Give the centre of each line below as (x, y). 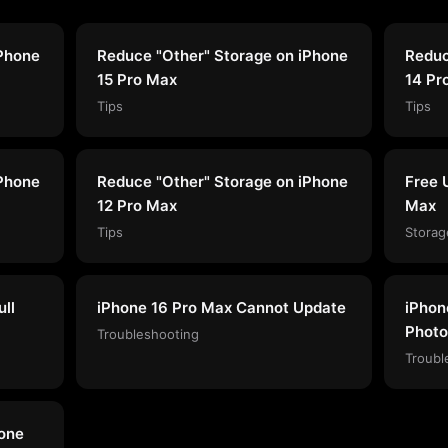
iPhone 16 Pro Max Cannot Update (221, 307)
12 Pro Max (137, 205)
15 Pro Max (137, 79)
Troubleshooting (148, 333)
